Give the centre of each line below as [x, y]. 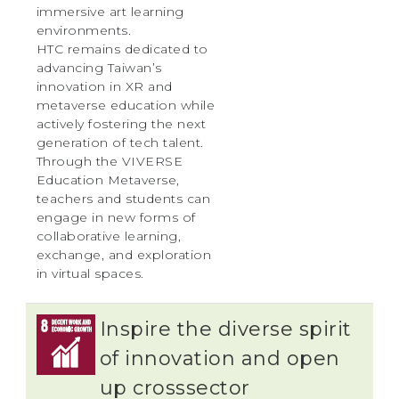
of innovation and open [220, 358]
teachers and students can [123, 198]
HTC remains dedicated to [122, 49]
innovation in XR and [104, 86]
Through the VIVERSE [110, 161]
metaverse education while [126, 105]
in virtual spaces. [90, 273]
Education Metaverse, [108, 179]
